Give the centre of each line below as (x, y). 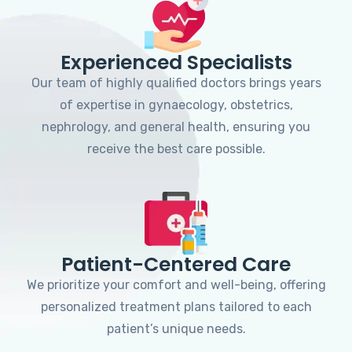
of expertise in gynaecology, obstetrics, (176, 104)
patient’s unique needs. (176, 328)
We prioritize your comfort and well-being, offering (176, 284)
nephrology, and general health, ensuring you (176, 126)
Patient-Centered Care (176, 264)
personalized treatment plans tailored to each (176, 306)
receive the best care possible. (176, 148)
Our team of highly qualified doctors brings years (176, 82)
